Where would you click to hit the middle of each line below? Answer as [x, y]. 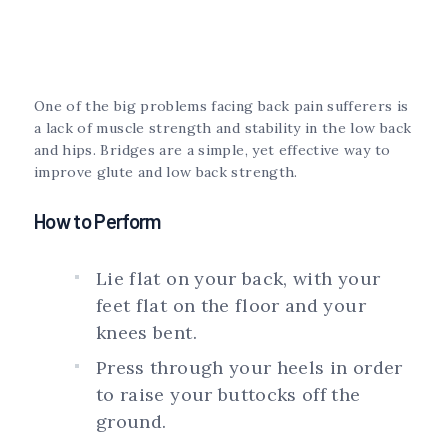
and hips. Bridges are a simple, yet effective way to [212, 149]
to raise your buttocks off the [228, 394]
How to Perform [97, 220]
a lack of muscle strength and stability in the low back [223, 127]
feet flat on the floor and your [231, 305]
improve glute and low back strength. [166, 171]
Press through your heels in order [249, 367]
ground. [131, 421]
